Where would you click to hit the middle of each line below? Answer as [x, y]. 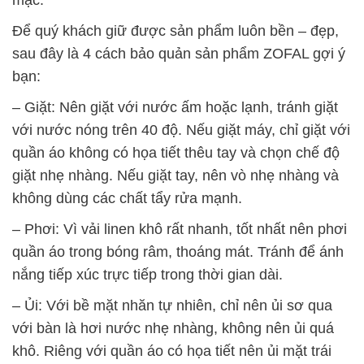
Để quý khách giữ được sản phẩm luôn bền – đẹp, [175, 30]
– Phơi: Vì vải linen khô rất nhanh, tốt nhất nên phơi [180, 229]
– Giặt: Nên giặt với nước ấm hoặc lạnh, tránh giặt [175, 107]
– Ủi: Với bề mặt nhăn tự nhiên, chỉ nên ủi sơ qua [172, 305]
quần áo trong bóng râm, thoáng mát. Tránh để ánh [178, 251]
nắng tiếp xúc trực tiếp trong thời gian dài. [147, 274]
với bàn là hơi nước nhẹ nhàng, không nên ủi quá [173, 328]
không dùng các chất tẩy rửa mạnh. [127, 198]
